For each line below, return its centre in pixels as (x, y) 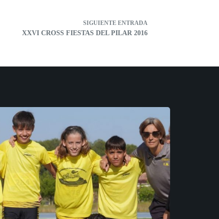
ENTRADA (133, 23)
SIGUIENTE (100, 23)
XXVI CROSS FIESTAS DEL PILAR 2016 (85, 33)
